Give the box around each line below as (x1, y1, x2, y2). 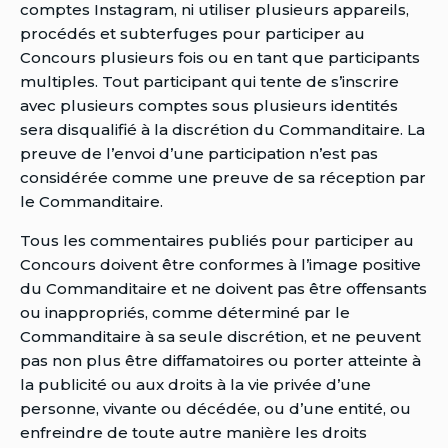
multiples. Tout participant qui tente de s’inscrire (20, 71, 399, 91)
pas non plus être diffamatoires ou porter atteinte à (20, 350, 421, 370)
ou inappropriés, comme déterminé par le (20, 302, 350, 322)
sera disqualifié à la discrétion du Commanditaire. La (20, 119, 425, 139)
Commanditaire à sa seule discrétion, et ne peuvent (20, 326, 421, 346)
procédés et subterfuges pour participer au (20, 23, 365, 43)
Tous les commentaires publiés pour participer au (20, 230, 414, 250)
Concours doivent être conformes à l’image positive (20, 254, 421, 274)
